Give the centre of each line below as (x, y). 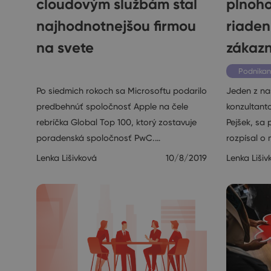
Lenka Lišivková (67, 158)
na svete (65, 48)
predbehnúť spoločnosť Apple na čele (112, 107)
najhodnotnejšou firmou (116, 26)
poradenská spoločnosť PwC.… (98, 138)
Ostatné (63, 71)
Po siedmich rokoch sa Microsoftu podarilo (122, 91)
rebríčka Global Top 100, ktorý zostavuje (116, 122)
